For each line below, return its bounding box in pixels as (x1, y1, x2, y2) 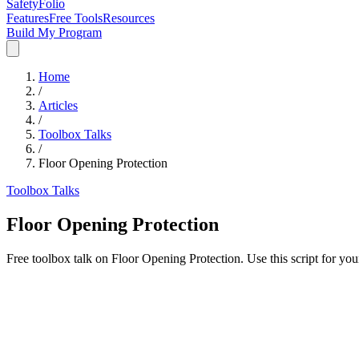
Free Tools (49, 11, 103, 25)
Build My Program (6, 26, 102, 39)
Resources (103, 11, 155, 25)
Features (6, 11, 49, 25)
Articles (38, 99, 78, 112)
